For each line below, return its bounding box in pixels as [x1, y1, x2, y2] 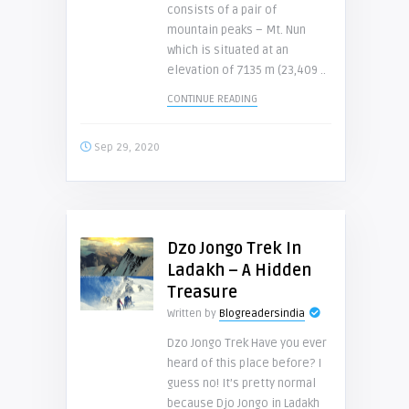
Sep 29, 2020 [90, 141, 160, 154]
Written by [166, 307, 219, 320]
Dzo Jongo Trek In [166, 238, 301, 258]
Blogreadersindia [218, 307, 305, 320]
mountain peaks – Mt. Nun [166, 23, 306, 37]
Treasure [166, 282, 237, 302]
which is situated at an [166, 43, 288, 58]
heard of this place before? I [166, 356, 321, 371]
